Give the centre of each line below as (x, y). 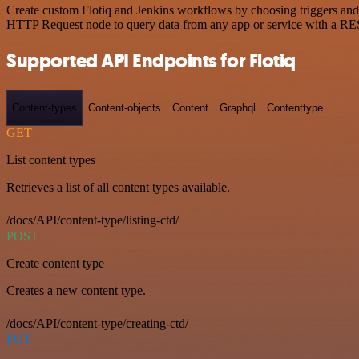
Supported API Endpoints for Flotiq (151, 61)
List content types (51, 160)
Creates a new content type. (76, 291)
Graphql (238, 107)
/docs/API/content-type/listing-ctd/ (93, 220)
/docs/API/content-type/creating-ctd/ (97, 324)
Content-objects (125, 107)
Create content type (55, 264)
